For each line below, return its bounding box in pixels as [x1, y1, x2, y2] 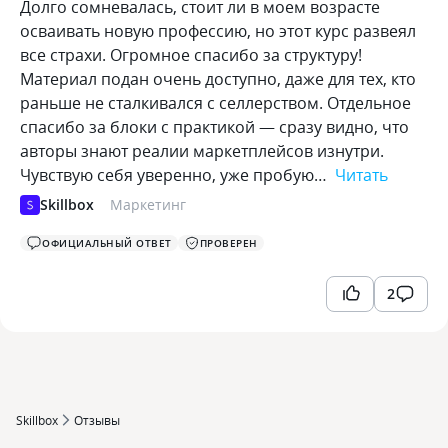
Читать [335, 164, 388, 186]
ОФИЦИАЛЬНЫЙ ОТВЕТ [42, 236, 172, 250]
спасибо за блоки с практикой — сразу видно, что [20, 116, 409, 138]
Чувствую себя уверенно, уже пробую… [20, 164, 331, 186]
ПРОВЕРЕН [199, 236, 258, 250]
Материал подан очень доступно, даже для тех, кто [20, 68, 416, 90]
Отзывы [74, 412, 120, 428]
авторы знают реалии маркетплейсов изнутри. [20, 140, 384, 162]
